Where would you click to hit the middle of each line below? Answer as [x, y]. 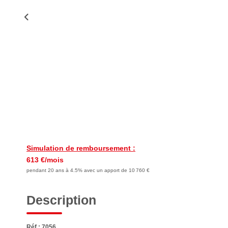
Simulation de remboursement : [81, 148]
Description [61, 200]
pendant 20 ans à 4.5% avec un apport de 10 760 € [88, 170]
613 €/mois [45, 160]
